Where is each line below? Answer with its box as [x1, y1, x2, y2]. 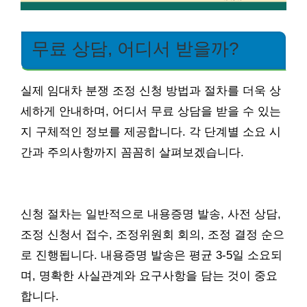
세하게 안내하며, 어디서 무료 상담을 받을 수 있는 [21, 105, 281, 119]
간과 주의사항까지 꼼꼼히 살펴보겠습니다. [21, 146, 244, 160]
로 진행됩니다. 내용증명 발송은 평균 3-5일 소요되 [21, 249, 282, 262]
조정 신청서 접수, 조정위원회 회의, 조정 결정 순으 [21, 228, 284, 242]
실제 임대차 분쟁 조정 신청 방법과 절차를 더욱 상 [21, 84, 281, 98]
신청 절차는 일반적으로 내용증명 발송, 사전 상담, [21, 208, 281, 221]
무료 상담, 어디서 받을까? [32, 39, 238, 59]
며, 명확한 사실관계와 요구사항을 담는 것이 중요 [21, 269, 278, 283]
